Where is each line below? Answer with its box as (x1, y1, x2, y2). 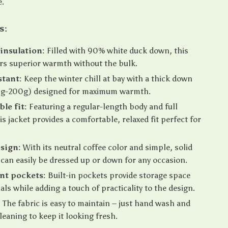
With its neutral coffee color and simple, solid (21, 142, 193, 152)
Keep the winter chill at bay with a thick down (22, 74, 193, 83)
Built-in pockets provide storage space (46, 170, 191, 180)
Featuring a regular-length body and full (27, 102, 178, 111)
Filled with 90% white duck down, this (45, 46, 189, 55)
